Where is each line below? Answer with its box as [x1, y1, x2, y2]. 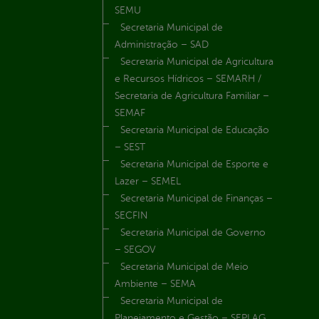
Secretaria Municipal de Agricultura [120, 56, 273, 68]
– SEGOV [115, 244, 156, 256]
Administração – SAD [115, 39, 209, 51]
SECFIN [115, 210, 147, 221]
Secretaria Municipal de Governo [120, 227, 266, 239]
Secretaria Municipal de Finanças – [120, 193, 273, 204]
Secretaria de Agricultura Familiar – [115, 90, 269, 102]
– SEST [115, 142, 145, 153]
